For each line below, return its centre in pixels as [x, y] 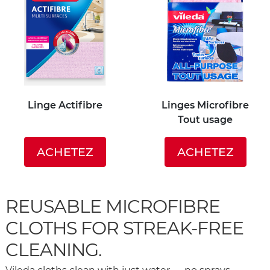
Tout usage [205, 119]
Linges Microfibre [205, 105]
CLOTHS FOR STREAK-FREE [124, 228]
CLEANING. [53, 250]
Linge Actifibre [65, 105]
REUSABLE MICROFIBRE [113, 206]
